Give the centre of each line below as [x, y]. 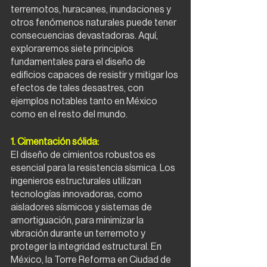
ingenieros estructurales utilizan [77, 181]
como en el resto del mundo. [69, 114]
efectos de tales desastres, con [78, 88]
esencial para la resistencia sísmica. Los [94, 168]
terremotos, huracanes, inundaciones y [92, 10]
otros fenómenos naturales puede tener [94, 23]
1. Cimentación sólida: [55, 142]
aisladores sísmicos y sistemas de [82, 207]
